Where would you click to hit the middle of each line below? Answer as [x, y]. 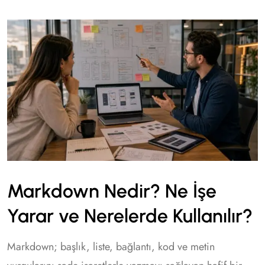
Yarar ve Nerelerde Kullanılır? [130, 216]
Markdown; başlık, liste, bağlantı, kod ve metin [111, 247]
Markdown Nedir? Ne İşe [112, 191]
